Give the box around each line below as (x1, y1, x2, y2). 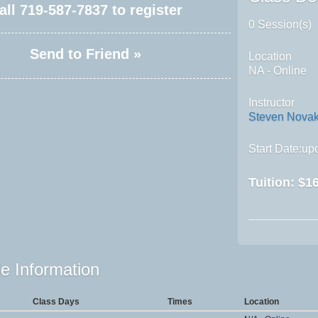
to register (107, 1, 182, 18)
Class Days (32, 296, 79, 307)
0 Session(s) (248, 18, 312, 31)
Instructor (248, 96, 295, 109)
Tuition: (248, 175, 299, 190)
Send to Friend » (30, 45, 142, 62)
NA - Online (248, 64, 307, 77)
